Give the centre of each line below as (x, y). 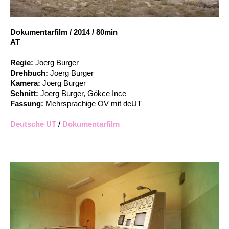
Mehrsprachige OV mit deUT (94, 103)
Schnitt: (25, 93)
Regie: (23, 62)
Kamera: (26, 83)
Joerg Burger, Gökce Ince (83, 93)
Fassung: (28, 103)
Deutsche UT (33, 124)
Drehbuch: (30, 73)
